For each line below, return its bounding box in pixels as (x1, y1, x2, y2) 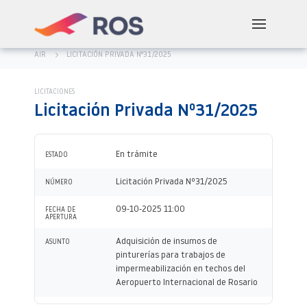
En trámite (116, 150, 158, 159)
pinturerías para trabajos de (116, 251, 225, 260)
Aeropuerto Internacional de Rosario (116, 278, 258, 287)
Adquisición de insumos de (116, 237, 217, 246)
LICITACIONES (34, 88, 75, 96)
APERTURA (45, 214, 77, 221)
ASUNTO (45, 238, 70, 246)
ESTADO (45, 151, 68, 159)
